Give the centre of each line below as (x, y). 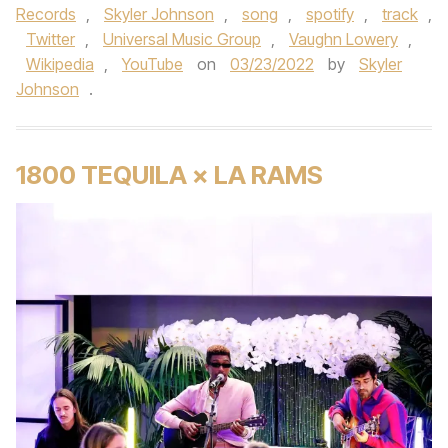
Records (46, 14)
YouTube (152, 64)
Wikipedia (60, 64)
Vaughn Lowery (343, 39)
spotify (330, 14)
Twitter (50, 39)
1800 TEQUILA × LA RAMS (169, 174)
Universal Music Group (182, 39)
